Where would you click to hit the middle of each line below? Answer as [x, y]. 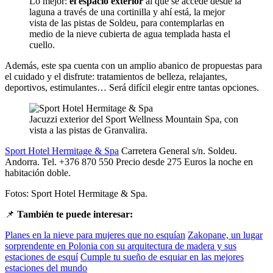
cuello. [42, 44]
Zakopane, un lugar [225, 235]
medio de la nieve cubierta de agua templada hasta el [130, 34]
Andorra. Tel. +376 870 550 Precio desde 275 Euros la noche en [129, 161]
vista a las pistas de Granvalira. [88, 130]
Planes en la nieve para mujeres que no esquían [95, 235]
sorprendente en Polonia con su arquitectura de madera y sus [121, 246]
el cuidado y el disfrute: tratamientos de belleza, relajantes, [116, 76]
